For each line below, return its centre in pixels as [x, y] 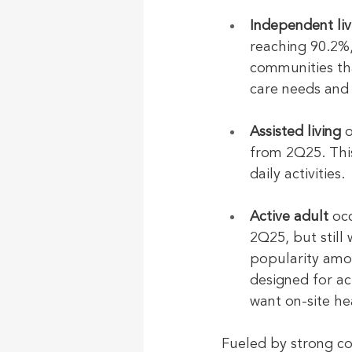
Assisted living [295, 132]
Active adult [289, 217]
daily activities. [297, 174]
